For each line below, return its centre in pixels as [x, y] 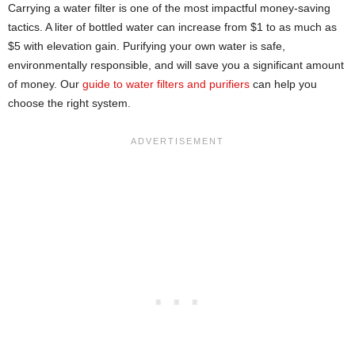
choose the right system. [69, 103]
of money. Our [45, 84]
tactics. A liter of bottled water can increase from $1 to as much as [172, 27]
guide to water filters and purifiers [166, 84]
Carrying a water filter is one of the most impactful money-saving [169, 8]
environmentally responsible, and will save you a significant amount [176, 65]
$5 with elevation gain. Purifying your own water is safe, [147, 46]
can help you [283, 84]
